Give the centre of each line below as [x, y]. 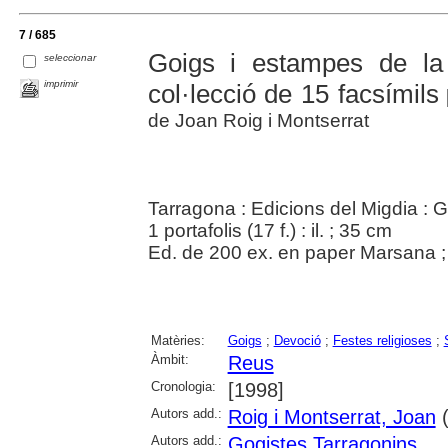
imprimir [61, 83]
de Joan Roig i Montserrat [258, 120]
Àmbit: [169, 359]
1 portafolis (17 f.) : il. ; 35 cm [269, 230]
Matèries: [177, 340]
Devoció [297, 340]
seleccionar [70, 58]
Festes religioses [382, 340]
